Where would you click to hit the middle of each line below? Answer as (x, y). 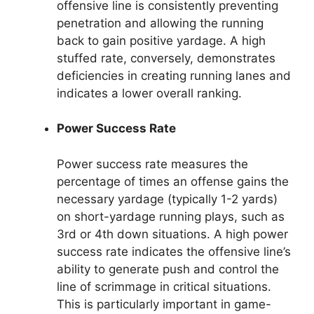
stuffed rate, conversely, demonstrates (166, 58)
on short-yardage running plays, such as (171, 216)
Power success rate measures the (152, 164)
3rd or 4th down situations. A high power (172, 234)
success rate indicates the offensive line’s (174, 251)
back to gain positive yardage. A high (161, 40)
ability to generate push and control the (168, 269)
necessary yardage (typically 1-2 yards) (167, 199)
